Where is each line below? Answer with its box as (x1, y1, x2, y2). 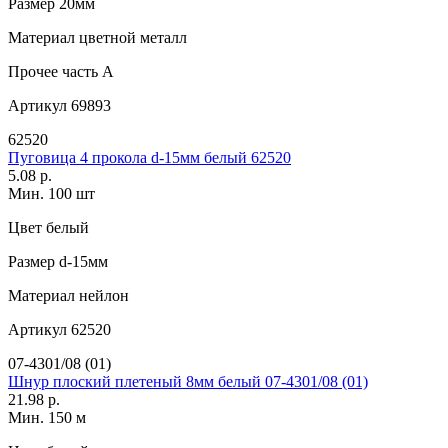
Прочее (8, 62, 58, 80)
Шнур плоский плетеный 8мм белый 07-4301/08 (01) (8, 372, 368, 390)
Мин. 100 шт (8, 184, 95, 202)
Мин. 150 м (8, 408, 86, 426)
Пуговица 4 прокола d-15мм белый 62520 (8, 148, 291, 166)
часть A (58, 62, 114, 80)
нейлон (75, 286, 129, 304)
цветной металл (75, 28, 187, 46)
